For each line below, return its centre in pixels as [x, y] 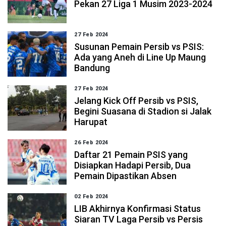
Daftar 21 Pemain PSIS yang [131, 155]
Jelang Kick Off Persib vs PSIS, [136, 101]
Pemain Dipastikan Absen [126, 176]
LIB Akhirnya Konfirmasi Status [138, 209]
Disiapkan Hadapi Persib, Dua [133, 165]
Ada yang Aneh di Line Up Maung [140, 57]
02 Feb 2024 [91, 196]
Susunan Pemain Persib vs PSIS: [139, 47]
